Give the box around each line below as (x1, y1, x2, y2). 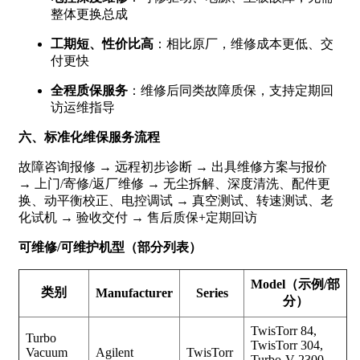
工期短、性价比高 (51, 36, 153, 51)
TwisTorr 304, (251, 337, 323, 352)
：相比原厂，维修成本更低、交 (153, 36, 333, 51)
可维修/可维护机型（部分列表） (18, 239, 202, 254)
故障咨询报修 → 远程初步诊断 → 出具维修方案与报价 (18, 159, 327, 174)
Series (195, 285, 228, 300)
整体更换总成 (51, 6, 128, 21)
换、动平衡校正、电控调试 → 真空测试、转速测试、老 (18, 193, 333, 207)
